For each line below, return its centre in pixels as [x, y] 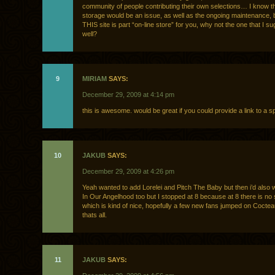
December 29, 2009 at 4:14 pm [128, 95]
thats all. [95, 215]
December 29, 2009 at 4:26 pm [128, 172]
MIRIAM [95, 79]
